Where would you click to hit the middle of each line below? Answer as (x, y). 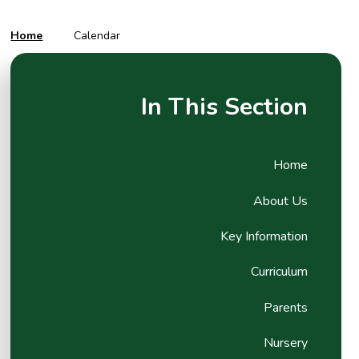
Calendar (97, 35)
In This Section (225, 107)
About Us (281, 201)
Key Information (264, 236)
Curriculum (280, 272)
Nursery (286, 343)
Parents (286, 307)
